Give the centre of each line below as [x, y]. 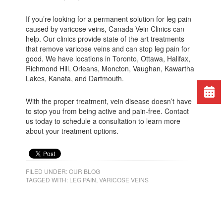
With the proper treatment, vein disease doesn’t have [109, 101]
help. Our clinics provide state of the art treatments [105, 38]
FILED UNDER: [48, 171]
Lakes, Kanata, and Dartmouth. [75, 78]
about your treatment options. [72, 131]
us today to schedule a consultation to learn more [103, 121]
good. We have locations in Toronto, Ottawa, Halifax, [108, 58]
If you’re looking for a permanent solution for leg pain [109, 19]
